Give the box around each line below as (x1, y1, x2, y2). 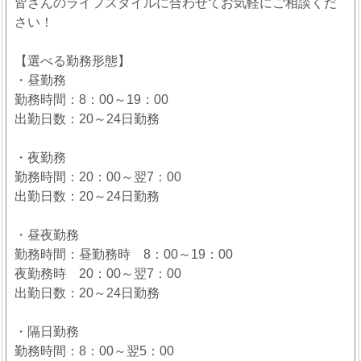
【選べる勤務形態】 (15, 54, 131, 68)
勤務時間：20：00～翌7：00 (15, 170, 181, 185)
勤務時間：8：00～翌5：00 (15, 344, 174, 359)
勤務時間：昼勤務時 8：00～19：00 (15, 247, 233, 262)
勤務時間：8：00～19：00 (15, 93, 168, 107)
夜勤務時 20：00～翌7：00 (15, 267, 181, 281)
